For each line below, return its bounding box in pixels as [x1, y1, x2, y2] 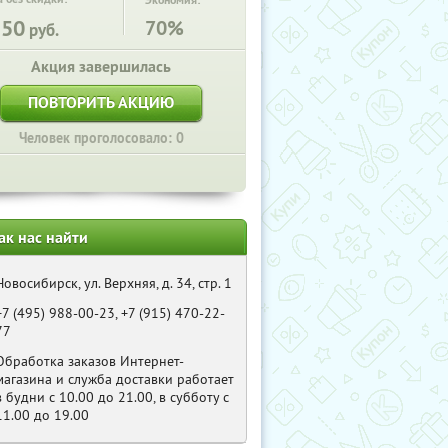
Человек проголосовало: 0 [18, 129, 184, 147]
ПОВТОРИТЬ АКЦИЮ [28, 92, 174, 113]
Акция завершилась [31, 56, 171, 77]
